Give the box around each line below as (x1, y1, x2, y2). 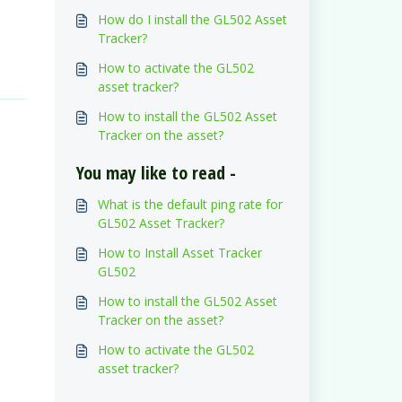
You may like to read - (75, 161, 236, 185)
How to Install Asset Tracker (97, 244, 262, 261)
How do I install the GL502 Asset (97, 11, 287, 28)
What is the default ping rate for (97, 196, 283, 213)
